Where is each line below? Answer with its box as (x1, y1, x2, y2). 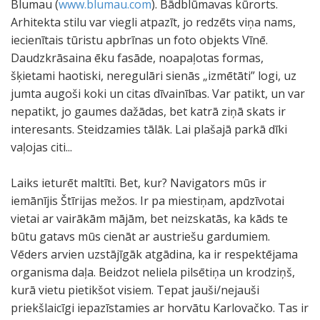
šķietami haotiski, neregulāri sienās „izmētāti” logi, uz (11, 68, 296, 84)
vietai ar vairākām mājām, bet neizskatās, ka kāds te (11, 211, 288, 226)
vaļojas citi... (11, 139, 72, 155)
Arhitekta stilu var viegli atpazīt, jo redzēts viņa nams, (11, 14, 296, 30)
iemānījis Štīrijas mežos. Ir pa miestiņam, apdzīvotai (11, 193, 284, 209)
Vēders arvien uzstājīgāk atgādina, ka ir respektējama (11, 246, 298, 262)
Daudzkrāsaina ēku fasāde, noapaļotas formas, (11, 50, 264, 66)
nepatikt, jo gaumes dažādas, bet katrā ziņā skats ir (11, 104, 286, 119)
